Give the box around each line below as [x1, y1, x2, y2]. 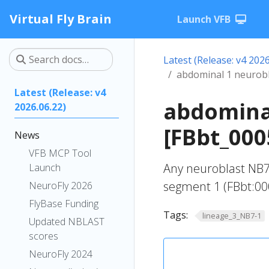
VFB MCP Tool [29, 147, 91, 160]
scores [29, 229, 58, 243]
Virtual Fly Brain [10, 11, 112, 27]
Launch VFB [177, 13, 231, 26]
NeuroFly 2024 [29, 247, 92, 261]
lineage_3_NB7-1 [202, 210, 261, 221]
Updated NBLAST [29, 215, 104, 228]
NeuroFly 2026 [29, 179, 92, 192]
